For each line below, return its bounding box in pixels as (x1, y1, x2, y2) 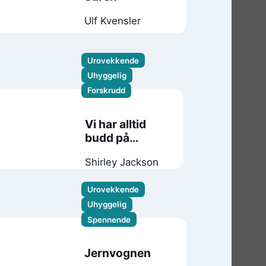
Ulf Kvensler (84, 15, 141, 27)
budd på (84, 130, 129, 145)
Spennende (87, 214, 131, 224)
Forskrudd (87, 85, 126, 96)
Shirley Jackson (84, 156, 159, 168)
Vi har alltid (84, 116, 146, 131)
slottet (84, 144, 121, 159)
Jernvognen (84, 245, 151, 260)
